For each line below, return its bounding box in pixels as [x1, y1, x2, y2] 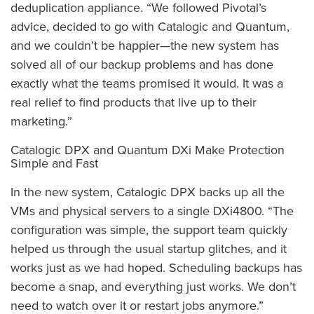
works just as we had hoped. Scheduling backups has [11, 259, 302, 278]
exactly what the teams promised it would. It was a [11, 74, 283, 93]
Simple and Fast [11, 154, 98, 173]
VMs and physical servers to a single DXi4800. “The [11, 202, 294, 221]
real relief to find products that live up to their [11, 93, 257, 112]
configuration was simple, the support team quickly [11, 221, 287, 240]
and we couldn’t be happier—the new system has [11, 36, 279, 55]
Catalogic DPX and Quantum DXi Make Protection [11, 141, 285, 160]
